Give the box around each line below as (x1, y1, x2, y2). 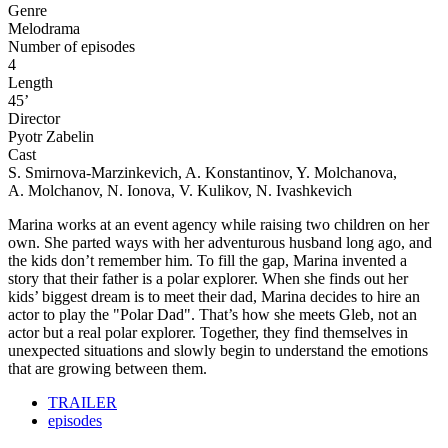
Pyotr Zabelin (8, 127, 94, 145)
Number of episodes (8, 37, 135, 55)
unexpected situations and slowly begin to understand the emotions (8, 341, 428, 359)
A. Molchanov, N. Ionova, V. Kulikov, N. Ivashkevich (8, 181, 352, 199)
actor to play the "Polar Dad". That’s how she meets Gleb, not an (8, 305, 417, 323)
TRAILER (48, 393, 117, 411)
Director (8, 109, 60, 127)
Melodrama (8, 19, 80, 37)
